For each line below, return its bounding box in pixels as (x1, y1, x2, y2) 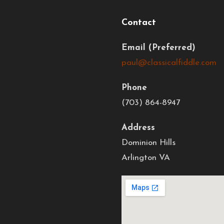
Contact (121, 17, 156, 27)
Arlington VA (121, 153, 170, 162)
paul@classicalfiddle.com (121, 58, 216, 67)
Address (121, 123, 155, 132)
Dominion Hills (121, 138, 175, 147)
